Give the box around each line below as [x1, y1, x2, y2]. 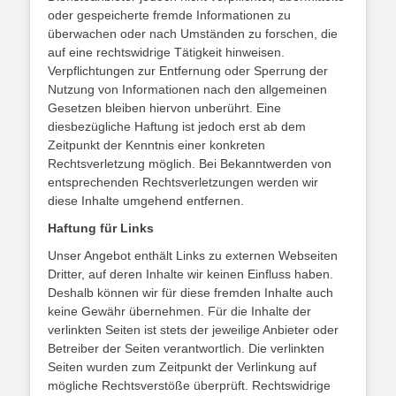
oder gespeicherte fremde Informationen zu [48, 8, 291, 23]
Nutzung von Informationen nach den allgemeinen [48, 82, 327, 97]
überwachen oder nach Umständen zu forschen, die [48, 27, 338, 42]
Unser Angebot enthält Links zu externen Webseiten [48, 248, 338, 263]
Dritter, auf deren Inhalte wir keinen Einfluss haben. [48, 267, 333, 282]
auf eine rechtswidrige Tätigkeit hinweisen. [48, 45, 285, 60]
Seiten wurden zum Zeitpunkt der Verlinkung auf [48, 360, 316, 375]
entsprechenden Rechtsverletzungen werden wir [48, 175, 318, 190]
